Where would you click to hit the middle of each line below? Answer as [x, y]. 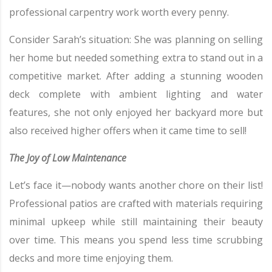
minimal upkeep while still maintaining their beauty [136, 222]
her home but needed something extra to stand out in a [136, 58]
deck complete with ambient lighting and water [136, 94]
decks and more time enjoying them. [91, 258]
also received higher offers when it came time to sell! [128, 131]
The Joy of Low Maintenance [68, 158]
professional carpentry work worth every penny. [119, 12]
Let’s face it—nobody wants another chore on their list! [136, 185]
